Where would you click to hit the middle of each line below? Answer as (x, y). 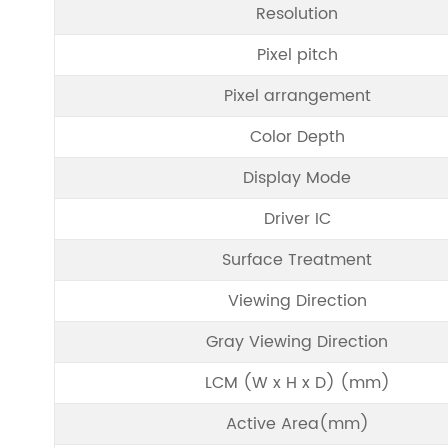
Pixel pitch (297, 55)
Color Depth (297, 137)
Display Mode (297, 178)
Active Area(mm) (297, 424)
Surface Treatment (297, 260)
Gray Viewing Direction (297, 342)
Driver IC (297, 219)
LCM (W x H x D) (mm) (297, 383)
